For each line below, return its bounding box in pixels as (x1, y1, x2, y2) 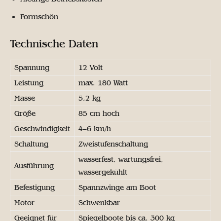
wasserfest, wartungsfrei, (78, 155, 163, 164)
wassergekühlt (78, 168, 127, 177)
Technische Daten (10, 37, 98, 51)
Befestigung (14, 183, 55, 192)
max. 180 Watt (78, 78, 128, 88)
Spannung (14, 63, 49, 73)
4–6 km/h (78, 124, 111, 134)
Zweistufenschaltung (78, 140, 148, 149)
